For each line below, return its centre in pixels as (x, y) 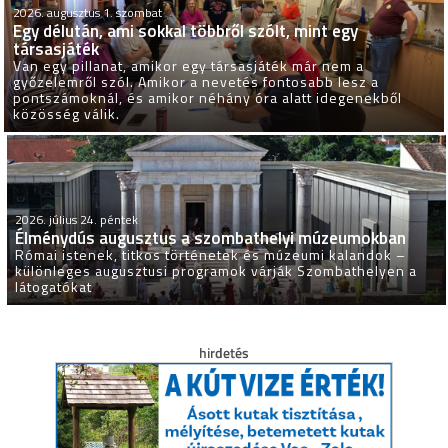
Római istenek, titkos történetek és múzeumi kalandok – (211, 255)
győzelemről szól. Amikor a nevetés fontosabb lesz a (196, 82)
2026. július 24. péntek (77, 220)
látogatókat (54, 287)
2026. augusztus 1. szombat (88, 13)
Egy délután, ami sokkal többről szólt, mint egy (186, 31)
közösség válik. (67, 114)
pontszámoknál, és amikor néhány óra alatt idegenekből (208, 98)
